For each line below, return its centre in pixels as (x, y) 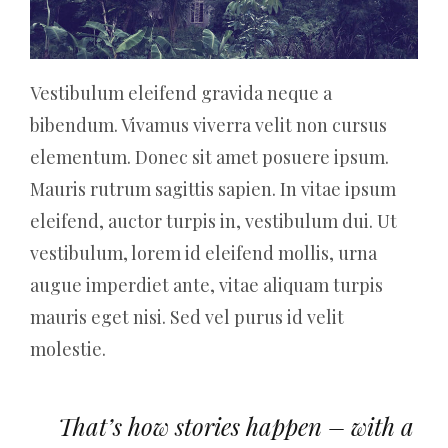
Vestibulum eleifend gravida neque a (181, 92)
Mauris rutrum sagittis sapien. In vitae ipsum (213, 188)
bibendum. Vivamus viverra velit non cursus (208, 124)
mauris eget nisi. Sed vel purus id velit (187, 316)
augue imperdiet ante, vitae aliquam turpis (206, 284)
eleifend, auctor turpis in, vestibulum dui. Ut (213, 220)
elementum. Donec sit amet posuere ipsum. (209, 156)
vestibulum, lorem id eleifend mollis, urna (203, 252)
